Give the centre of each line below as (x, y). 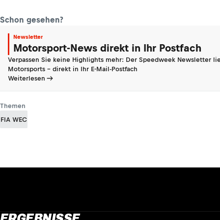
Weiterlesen (27, 78)
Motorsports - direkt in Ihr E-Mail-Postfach (73, 69)
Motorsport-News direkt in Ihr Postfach (107, 48)
